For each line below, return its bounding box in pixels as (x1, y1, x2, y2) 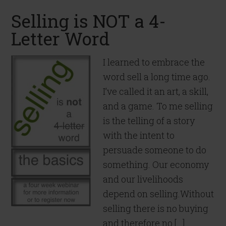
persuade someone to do (103, 144, 207, 156)
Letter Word (11, 27, 110, 50)
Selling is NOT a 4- (11, 9, 166, 32)
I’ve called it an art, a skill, (103, 85, 209, 97)
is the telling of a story (103, 115, 195, 127)
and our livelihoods (103, 173, 184, 185)
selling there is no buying (103, 202, 209, 214)
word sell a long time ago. (103, 71, 211, 83)
